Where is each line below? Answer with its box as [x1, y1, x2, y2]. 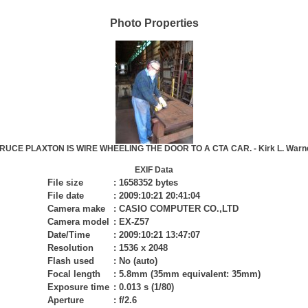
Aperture [47, 295, 84, 305]
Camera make [47, 203, 105, 214]
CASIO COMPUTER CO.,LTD [119, 203, 239, 214]
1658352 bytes [119, 177, 178, 188]
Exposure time [47, 282, 109, 292]
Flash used [47, 256, 94, 266]
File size [47, 177, 83, 188]
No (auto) [119, 256, 157, 266]
